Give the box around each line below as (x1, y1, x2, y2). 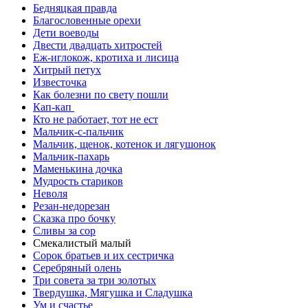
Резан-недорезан (33, 199, 110, 212)
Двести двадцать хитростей (33, 38, 162, 51)
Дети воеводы (33, 26, 99, 38)
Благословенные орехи (33, 14, 141, 26)
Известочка (33, 76, 87, 88)
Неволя (33, 187, 67, 199)
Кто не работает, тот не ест (33, 113, 158, 125)
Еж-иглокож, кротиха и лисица (33, 51, 179, 63)
